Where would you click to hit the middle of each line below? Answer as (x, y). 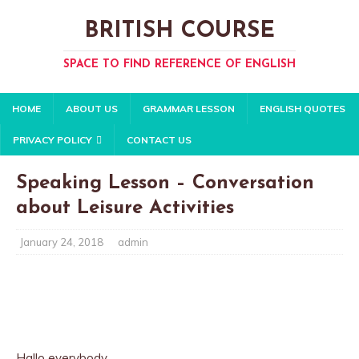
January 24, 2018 (62, 242)
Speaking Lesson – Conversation (165, 184)
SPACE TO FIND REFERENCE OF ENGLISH (179, 65)
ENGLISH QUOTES (303, 109)
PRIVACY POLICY (52, 140)
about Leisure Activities (125, 208)
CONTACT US (159, 140)
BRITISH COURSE (179, 31)
